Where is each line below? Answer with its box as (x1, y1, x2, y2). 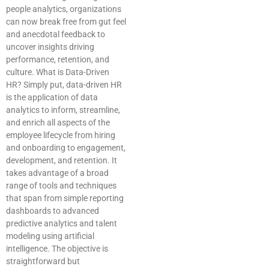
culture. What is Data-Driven (6, 67, 109, 77)
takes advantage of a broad (6, 168, 109, 178)
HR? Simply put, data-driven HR (6, 80, 122, 90)
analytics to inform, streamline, (6, 105, 120, 115)
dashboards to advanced (6, 206, 99, 216)
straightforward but (6, 256, 80, 267)
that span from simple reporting (6, 193, 124, 204)
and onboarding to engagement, (6, 143, 125, 153)
